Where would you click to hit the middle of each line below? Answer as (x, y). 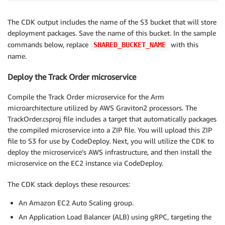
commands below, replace (49, 45)
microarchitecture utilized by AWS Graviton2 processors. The (102, 108)
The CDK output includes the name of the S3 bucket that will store (112, 22)
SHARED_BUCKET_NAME (130, 45)
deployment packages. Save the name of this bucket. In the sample (112, 33)
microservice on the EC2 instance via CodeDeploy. (85, 163)
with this (184, 45)
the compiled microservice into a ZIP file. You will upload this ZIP (110, 130)
